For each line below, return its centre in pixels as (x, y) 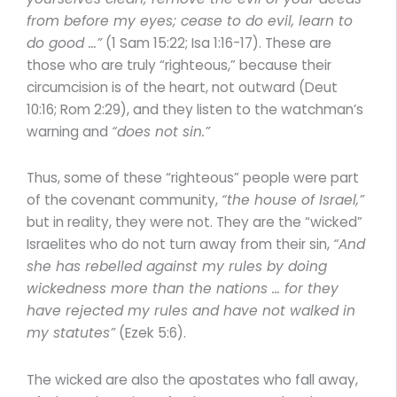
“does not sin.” (161, 132)
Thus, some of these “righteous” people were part (193, 178)
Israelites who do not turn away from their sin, (180, 245)
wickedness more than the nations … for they (183, 289)
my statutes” (71, 333)
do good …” (64, 43)
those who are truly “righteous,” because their (179, 66)
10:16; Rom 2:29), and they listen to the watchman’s (195, 110)
